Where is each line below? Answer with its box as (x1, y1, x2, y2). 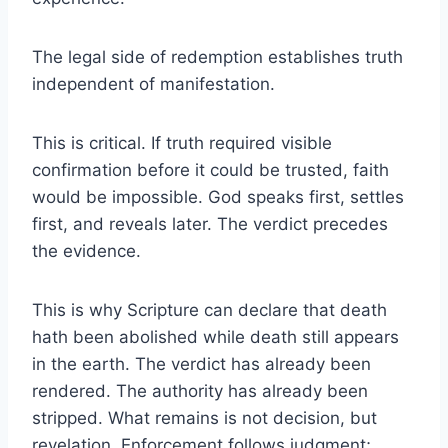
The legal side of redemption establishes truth (32, 46, 403, 67)
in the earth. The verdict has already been (32, 353, 371, 374)
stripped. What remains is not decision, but (32, 407, 377, 428)
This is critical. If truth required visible (32, 132, 332, 153)
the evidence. (32, 240, 141, 261)
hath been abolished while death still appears (32, 326, 399, 347)
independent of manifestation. (32, 73, 275, 94)
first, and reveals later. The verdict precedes (32, 213, 388, 234)
